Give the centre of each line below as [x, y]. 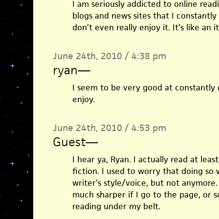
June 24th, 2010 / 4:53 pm [109, 128]
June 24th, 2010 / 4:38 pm [109, 56]
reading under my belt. [116, 206]
